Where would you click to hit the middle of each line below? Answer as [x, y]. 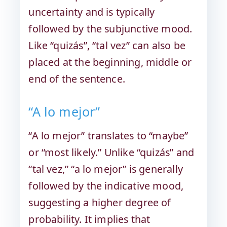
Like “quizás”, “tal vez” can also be [107, 45]
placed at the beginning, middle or [110, 62]
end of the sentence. [77, 79]
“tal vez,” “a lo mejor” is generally [106, 169]
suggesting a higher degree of [100, 203]
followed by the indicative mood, [106, 186]
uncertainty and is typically [92, 12]
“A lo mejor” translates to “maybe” [108, 136]
